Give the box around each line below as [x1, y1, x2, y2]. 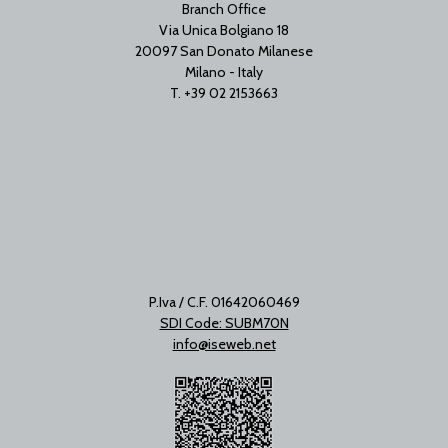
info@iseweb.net [172, 335, 276, 353]
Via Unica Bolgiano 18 [159, 21, 289, 39]
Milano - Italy [185, 63, 263, 81]
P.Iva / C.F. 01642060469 [148, 293, 300, 311]
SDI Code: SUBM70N [159, 314, 289, 332]
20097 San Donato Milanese [135, 42, 313, 60]
